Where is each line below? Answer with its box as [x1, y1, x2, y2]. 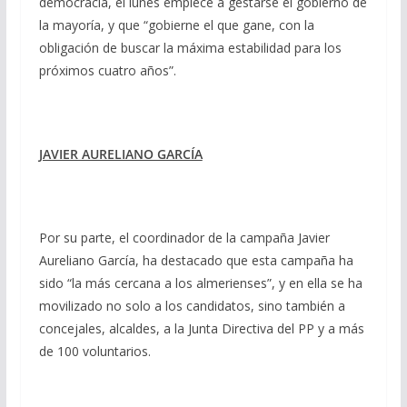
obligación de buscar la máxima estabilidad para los [38, 38, 342, 56]
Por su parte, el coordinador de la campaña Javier [38, 228, 330, 246]
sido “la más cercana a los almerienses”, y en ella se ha [38, 273, 362, 292]
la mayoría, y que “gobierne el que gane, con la [38, 15, 314, 34]
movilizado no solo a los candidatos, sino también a [38, 296, 345, 314]
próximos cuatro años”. [38, 61, 176, 79]
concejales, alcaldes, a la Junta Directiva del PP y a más [38, 319, 364, 337]
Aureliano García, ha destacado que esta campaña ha [38, 251, 353, 269]
